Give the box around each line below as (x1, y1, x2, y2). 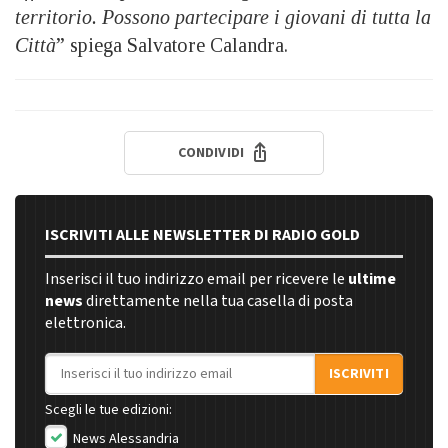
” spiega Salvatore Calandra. (56, 34, 288, 57)
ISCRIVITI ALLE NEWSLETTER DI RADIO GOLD (45, 224, 360, 247)
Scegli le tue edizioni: (45, 400, 172, 421)
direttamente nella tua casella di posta (83, 290, 353, 313)
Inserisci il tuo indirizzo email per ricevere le (45, 268, 348, 291)
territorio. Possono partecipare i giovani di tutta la (15, 6, 431, 29)
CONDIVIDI (178, 143, 245, 164)
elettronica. (45, 312, 126, 335)
